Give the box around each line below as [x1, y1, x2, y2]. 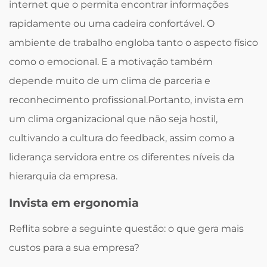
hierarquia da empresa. [9, 170, 117, 182]
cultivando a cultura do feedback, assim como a [9, 132, 234, 144]
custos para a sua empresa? [9, 242, 139, 253]
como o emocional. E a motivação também [9, 56, 213, 67]
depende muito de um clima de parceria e [9, 75, 210, 86]
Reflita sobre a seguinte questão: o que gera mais [9, 223, 244, 234]
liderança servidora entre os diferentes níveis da [9, 151, 234, 163]
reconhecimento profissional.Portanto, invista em [9, 94, 244, 105]
